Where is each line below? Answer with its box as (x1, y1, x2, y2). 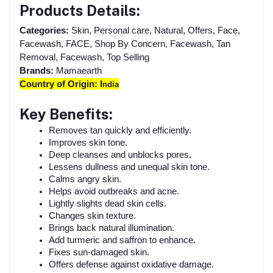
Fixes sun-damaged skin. (49, 247, 149, 257)
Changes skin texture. (49, 210, 136, 221)
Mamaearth (54, 65, 102, 76)
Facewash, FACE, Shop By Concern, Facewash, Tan (19, 38, 230, 49)
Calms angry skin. (49, 174, 121, 184)
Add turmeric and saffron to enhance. (49, 235, 196, 245)
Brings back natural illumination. (49, 222, 174, 233)
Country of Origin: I (19, 79, 102, 89)
